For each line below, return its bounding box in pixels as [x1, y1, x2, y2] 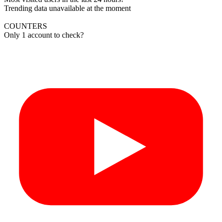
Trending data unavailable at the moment [4, 3, 131, 12]
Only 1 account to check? [4, 30, 84, 39]
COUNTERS [4, 21, 47, 30]
